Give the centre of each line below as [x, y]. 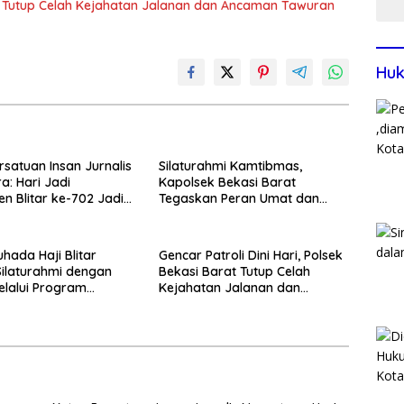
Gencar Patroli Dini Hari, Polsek [250, 256]
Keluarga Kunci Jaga [221, 215]
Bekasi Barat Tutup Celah [234, 272]
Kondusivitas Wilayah [222, 231]
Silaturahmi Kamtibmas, [230, 166]
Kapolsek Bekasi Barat [227, 183]
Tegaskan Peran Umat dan [239, 199]
